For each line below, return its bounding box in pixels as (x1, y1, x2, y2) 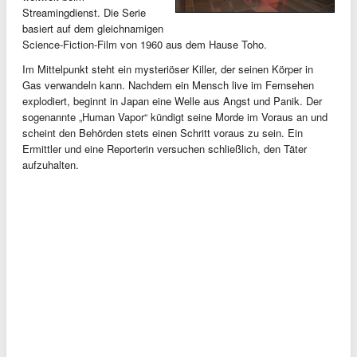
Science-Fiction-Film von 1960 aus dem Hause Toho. (22, 36, 267, 52)
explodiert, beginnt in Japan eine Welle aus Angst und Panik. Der (22, 92, 322, 108)
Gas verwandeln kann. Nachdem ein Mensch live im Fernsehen (22, 76, 314, 92)
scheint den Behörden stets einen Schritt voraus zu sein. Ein (22, 124, 303, 140)
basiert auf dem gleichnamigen (22, 20, 163, 36)
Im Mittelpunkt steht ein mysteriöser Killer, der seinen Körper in (22, 61, 313, 76)
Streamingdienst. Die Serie (22, 4, 146, 20)
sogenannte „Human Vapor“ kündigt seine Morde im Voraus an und (22, 108, 328, 124)
